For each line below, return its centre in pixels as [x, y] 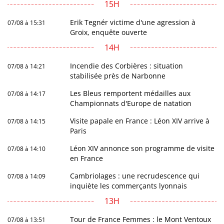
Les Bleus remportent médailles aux [130, 93]
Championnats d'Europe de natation [131, 103]
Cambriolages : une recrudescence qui [135, 176]
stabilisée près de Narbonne [118, 76]
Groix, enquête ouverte [109, 32]
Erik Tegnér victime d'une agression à [133, 22]
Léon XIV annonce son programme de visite [142, 148]
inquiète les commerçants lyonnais [129, 186]
